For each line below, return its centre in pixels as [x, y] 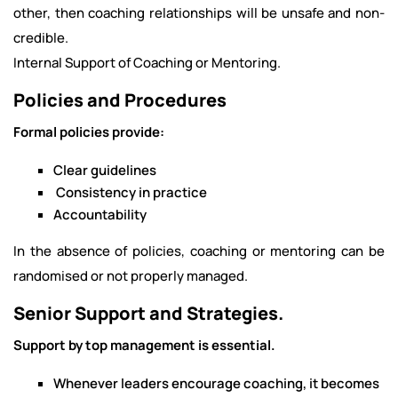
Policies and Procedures [120, 100]
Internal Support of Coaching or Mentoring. [147, 63]
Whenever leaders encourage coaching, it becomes [216, 383]
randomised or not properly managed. [131, 276]
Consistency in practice [130, 192]
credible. [41, 38]
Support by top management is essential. [144, 345]
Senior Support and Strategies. [148, 313]
